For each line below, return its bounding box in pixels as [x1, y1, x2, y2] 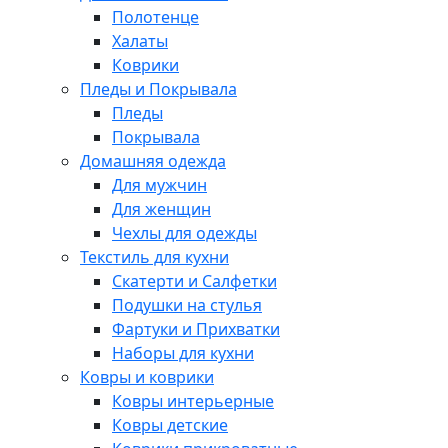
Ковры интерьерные [112, 390, 274, 413]
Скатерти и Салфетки [112, 270, 277, 293]
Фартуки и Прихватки [112, 318, 280, 341]
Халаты [112, 30, 168, 53]
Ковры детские [112, 414, 228, 437]
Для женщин [112, 198, 211, 221]
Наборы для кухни [112, 342, 254, 365]
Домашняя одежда [80, 150, 226, 173]
